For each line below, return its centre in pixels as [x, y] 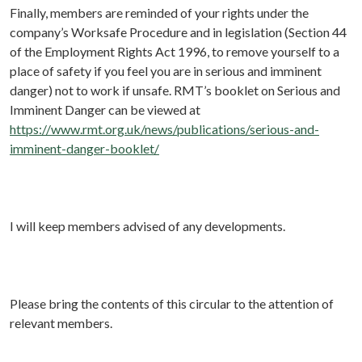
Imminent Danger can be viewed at [105, 110]
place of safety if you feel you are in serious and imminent [166, 71]
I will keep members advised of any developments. [147, 226]
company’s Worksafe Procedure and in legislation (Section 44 [178, 32]
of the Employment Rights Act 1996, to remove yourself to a [175, 52]
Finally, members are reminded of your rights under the [159, 13]
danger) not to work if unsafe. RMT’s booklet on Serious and [175, 90]
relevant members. [61, 323]
